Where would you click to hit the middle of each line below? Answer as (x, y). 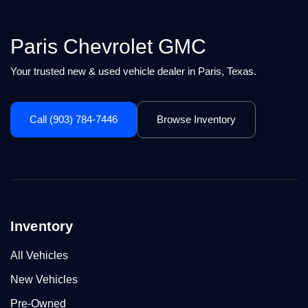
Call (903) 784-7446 (74, 119)
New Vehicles (44, 279)
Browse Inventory (196, 119)
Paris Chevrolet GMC (108, 46)
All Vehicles (39, 255)
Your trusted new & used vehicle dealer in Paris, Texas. (133, 71)
